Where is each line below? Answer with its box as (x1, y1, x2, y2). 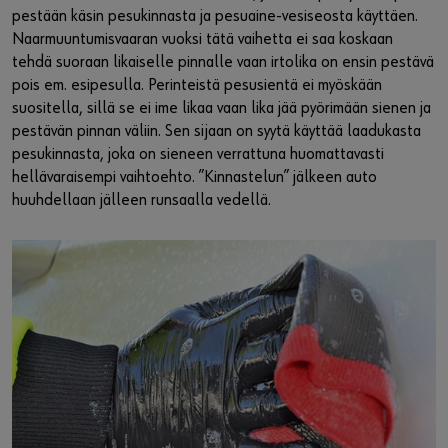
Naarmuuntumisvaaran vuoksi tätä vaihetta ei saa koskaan (12, 30, 393, 48)
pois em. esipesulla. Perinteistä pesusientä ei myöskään (12, 76, 382, 94)
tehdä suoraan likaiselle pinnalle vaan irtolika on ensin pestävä (12, 53, 434, 71)
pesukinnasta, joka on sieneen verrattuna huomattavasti (12, 145, 384, 163)
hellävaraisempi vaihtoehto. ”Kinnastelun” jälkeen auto (12, 168, 377, 186)
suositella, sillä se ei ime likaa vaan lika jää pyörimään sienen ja (12, 99, 431, 117)
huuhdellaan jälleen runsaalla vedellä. (12, 191, 271, 209)
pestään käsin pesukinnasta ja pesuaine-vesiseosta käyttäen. (12, 7, 418, 25)
